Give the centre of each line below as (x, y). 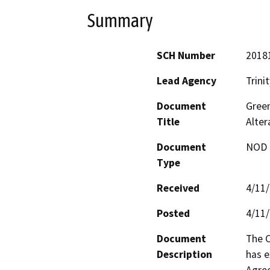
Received (178, 188)
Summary (120, 20)
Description (184, 255)
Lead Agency (187, 81)
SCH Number (186, 56)
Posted (173, 214)
